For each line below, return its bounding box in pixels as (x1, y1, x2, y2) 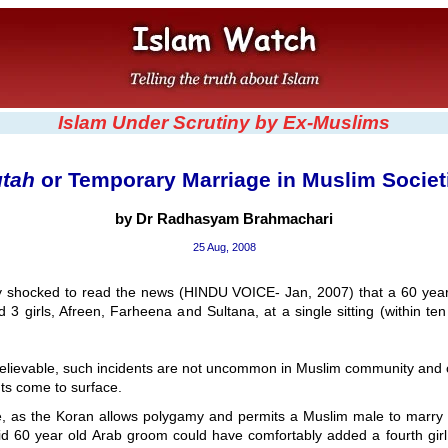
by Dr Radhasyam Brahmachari (115, 210, 333, 227)
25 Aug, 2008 (192, 241, 256, 254)
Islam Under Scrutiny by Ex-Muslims (58, 112, 390, 133)
